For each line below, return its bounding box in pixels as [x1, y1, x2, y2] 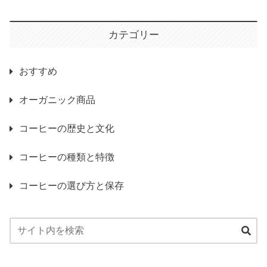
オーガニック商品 [19, 95, 95, 105]
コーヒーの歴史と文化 [19, 123, 114, 134]
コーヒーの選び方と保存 [19, 181, 124, 191]
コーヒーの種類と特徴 [19, 152, 114, 163]
